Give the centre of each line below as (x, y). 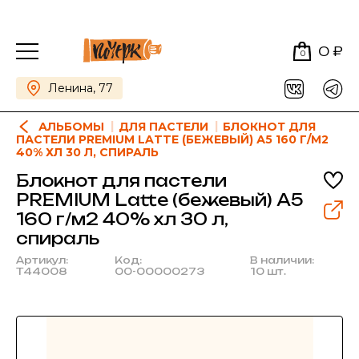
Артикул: (42, 260)
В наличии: (282, 260)
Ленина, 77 (81, 88)
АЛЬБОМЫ (71, 127)
